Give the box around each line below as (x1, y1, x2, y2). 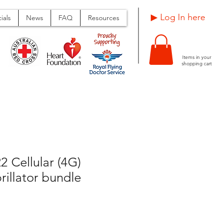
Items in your (182, 54, 211, 61)
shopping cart (181, 60, 212, 67)
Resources (88, 13, 119, 22)
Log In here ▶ (160, 12, 205, 23)
